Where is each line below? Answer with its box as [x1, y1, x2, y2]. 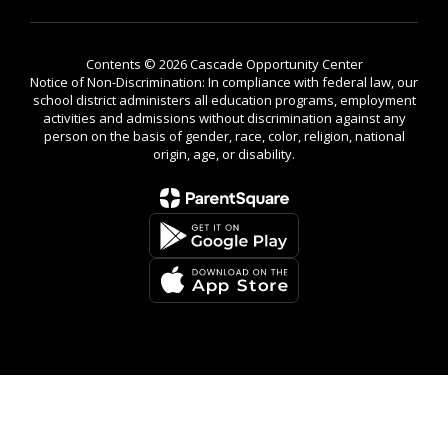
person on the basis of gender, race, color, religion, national [43, 127, 405, 145]
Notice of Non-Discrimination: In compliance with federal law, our [30, 73, 418, 91]
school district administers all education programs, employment [32, 91, 416, 109]
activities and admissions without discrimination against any [42, 109, 406, 127]
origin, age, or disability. [153, 145, 295, 163]
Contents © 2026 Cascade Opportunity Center [85, 55, 363, 73]
